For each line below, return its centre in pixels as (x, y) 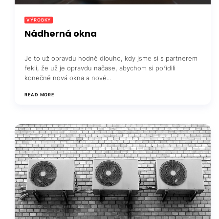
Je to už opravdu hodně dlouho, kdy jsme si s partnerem (111, 58)
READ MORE (40, 95)
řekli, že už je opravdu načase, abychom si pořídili (100, 68)
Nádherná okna (61, 34)
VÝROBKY (39, 20)
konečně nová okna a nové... (68, 78)
